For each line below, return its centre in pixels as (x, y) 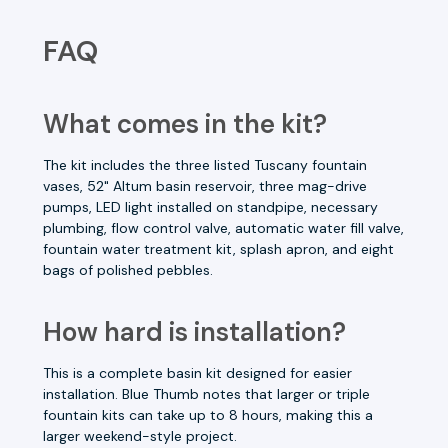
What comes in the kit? (185, 123)
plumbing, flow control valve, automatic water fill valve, (223, 227)
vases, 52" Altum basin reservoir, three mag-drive (205, 185)
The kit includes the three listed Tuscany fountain (205, 164)
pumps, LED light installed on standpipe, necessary (210, 206)
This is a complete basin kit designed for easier (197, 372)
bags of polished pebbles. (128, 269)
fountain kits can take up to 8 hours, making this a (208, 414)
